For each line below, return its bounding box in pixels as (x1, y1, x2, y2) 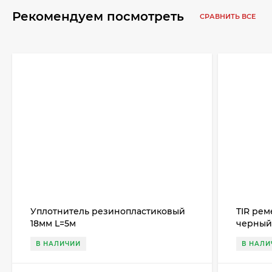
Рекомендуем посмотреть (12, 9, 188, 24)
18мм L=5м (30, 218, 76, 229)
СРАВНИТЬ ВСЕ (200, 12, 257, 21)
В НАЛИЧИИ (36, 240, 81, 248)
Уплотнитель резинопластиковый (30, 206, 185, 217)
